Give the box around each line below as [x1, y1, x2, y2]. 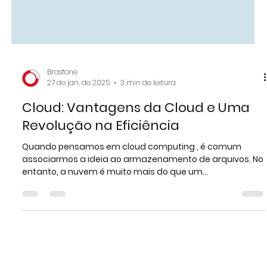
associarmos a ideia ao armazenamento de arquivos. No [22, 195, 263, 207]
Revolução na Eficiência [22, 158, 179, 176]
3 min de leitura [120, 119, 176, 129]
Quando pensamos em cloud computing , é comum [22, 182, 241, 194]
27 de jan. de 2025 [47, 119, 110, 129]
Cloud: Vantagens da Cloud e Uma [22, 140, 250, 159]
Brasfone [47, 108, 77, 119]
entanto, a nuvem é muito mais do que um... [22, 207, 208, 219]
